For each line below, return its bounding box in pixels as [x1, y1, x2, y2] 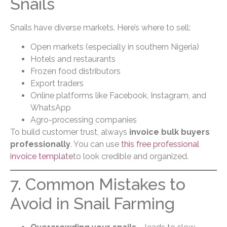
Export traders [30, 79, 84, 89]
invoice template [10, 152, 73, 162]
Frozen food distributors [30, 66, 121, 77]
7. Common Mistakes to [10, 175, 185, 194]
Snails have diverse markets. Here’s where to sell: [10, 22, 191, 32]
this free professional [121, 139, 199, 149]
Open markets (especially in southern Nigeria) [30, 42, 199, 52]
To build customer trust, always [10, 127, 129, 137]
